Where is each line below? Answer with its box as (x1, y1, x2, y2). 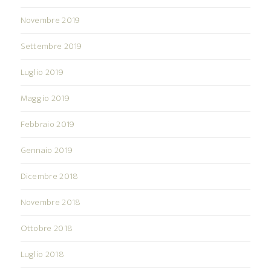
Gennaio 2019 (20, 143, 73, 158)
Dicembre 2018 (20, 169, 79, 184)
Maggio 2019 (20, 91, 70, 106)
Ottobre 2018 (20, 221, 73, 237)
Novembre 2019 (20, 13, 80, 28)
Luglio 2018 (20, 247, 64, 263)
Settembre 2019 (20, 39, 82, 54)
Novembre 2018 (20, 195, 81, 211)
